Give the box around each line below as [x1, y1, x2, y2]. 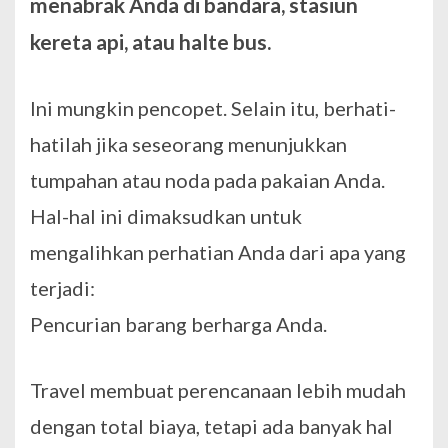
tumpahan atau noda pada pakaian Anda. [30, 168, 385, 193]
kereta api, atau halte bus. [30, 29, 271, 55]
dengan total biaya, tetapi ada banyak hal [30, 414, 393, 439]
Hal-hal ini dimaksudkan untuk [30, 204, 302, 229]
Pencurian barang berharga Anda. [30, 312, 327, 337]
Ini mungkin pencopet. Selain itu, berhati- [30, 96, 396, 121]
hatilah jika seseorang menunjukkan [30, 132, 347, 157]
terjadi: [30, 276, 95, 301]
